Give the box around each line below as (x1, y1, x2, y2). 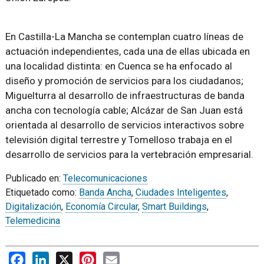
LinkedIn (48, 252, 84, 263)
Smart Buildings (141, 201, 207, 212)
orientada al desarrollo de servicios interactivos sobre (5, 119, 244, 131)
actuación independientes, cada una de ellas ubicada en (5, 45, 250, 57)
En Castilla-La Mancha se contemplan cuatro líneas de (5, 31, 243, 42)
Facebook (25, 252, 66, 263)
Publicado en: (5, 173, 63, 184)
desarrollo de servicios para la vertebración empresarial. (5, 148, 253, 160)
